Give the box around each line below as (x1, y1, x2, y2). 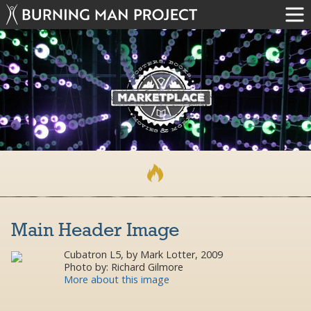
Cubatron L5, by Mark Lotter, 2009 (64, 247, 223, 261)
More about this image (64, 272, 169, 286)
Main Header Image (11, 221, 179, 242)
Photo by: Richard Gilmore (64, 260, 183, 274)
